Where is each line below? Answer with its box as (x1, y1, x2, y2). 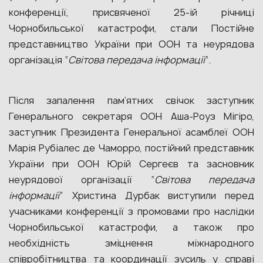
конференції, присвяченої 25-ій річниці (9, 6, 254, 19)
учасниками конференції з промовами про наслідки (9, 205, 254, 218)
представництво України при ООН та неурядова (9, 38, 254, 50)
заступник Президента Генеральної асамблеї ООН (9, 126, 254, 139)
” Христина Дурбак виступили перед (59, 189, 254, 202)
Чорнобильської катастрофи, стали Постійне (9, 22, 254, 35)
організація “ (9, 53, 68, 66)
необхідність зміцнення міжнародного (9, 237, 254, 249)
